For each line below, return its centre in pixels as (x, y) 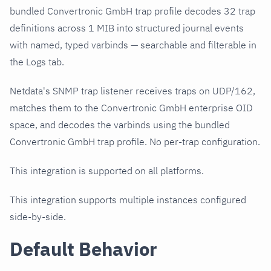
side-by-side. (38, 217)
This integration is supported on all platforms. (107, 171)
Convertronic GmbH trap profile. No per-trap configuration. (135, 142)
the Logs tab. (37, 62)
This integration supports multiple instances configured (128, 200)
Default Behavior (83, 249)
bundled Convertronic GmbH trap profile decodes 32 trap (132, 11)
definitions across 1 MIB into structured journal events (127, 28)
